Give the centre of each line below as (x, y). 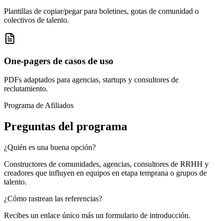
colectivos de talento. (37, 20)
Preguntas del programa (66, 127)
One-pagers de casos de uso (59, 61)
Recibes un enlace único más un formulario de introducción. (97, 216)
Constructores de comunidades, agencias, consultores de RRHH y (106, 164)
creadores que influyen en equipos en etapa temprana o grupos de (105, 173)
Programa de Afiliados (39, 106)
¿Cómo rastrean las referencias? (53, 199)
